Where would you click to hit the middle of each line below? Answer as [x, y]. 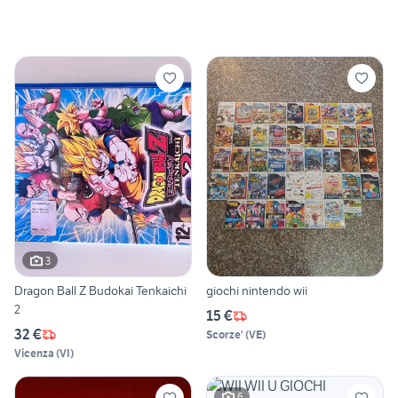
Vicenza [34, 354]
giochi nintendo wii [257, 291]
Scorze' [225, 335]
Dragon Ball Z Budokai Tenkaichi [100, 291]
